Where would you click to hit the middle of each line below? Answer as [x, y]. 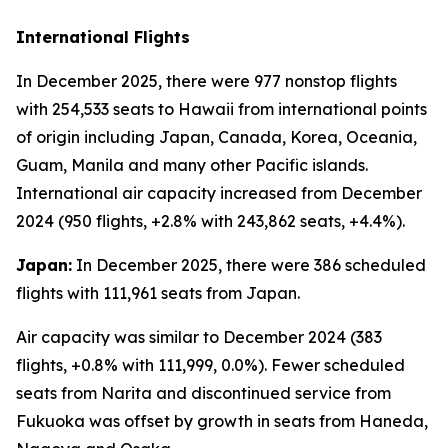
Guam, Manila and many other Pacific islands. [192, 165]
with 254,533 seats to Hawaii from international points [221, 109]
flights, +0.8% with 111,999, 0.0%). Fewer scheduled [210, 365]
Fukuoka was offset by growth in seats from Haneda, [222, 421]
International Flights [103, 37]
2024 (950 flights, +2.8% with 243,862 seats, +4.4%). [210, 221]
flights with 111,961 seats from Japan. [158, 293]
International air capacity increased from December [219, 193]
